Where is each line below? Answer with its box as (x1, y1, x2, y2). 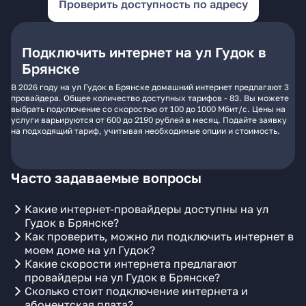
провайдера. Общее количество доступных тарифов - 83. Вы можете (11, 93, 289, 103)
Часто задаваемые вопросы (11, 169, 201, 186)
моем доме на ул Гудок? (25, 243, 155, 257)
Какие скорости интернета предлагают (25, 257, 237, 270)
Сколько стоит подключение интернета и (25, 284, 248, 298)
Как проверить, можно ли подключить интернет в (25, 229, 294, 243)
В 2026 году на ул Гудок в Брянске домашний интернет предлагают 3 (11, 82, 289, 92)
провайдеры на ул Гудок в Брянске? (25, 270, 220, 284)
